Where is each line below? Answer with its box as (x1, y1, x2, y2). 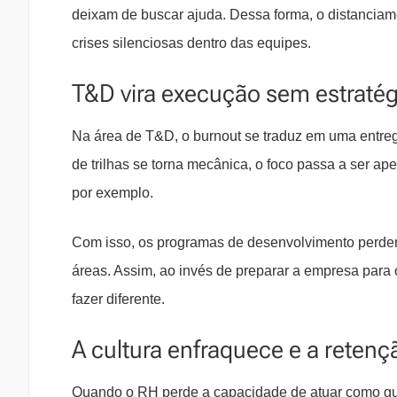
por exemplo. (72, 185, 153, 201)
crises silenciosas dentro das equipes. (72, 35, 311, 51)
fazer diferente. (72, 292, 165, 307)
